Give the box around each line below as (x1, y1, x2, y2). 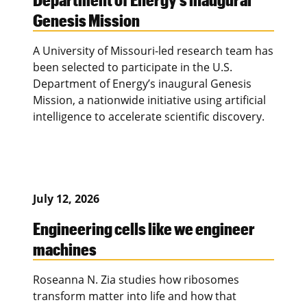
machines (33, 238, 97, 259)
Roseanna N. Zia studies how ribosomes (33, 271, 239, 287)
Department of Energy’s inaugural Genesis (33, 75, 251, 91)
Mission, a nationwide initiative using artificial (33, 92, 266, 108)
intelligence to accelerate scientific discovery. (33, 108, 265, 124)
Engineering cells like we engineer (33, 217, 255, 238)
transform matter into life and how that (33, 288, 236, 304)
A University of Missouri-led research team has (33, 42, 273, 58)
